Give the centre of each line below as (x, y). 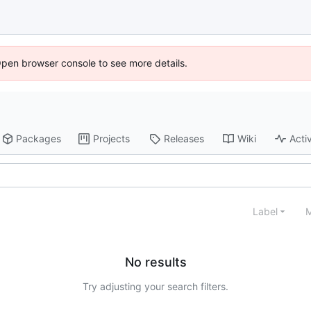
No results (155, 262)
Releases (184, 139)
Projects (112, 139)
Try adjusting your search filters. (155, 287)
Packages (39, 139)
